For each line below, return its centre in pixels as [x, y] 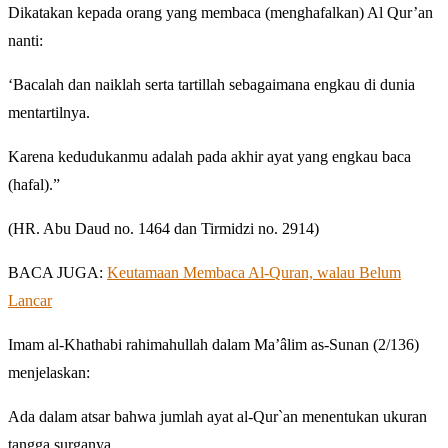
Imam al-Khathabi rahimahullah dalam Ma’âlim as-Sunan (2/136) [213, 344]
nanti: [25, 40]
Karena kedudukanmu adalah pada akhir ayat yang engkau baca [209, 156]
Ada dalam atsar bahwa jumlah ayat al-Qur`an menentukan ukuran [217, 416]
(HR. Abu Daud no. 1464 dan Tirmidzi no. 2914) [163, 228]
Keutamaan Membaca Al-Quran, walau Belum [254, 272]
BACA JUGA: [57, 272]
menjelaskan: [49, 372]
